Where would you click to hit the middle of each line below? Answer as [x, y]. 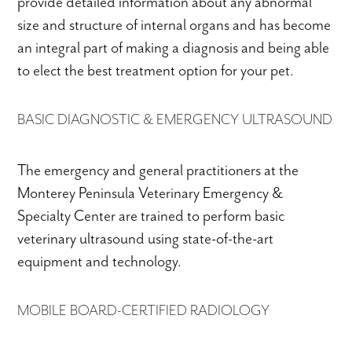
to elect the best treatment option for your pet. [156, 70]
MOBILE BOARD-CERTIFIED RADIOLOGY [144, 310]
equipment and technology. [100, 261]
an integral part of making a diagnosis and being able [174, 47]
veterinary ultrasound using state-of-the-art [146, 238]
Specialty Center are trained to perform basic [151, 215]
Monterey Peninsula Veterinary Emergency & [150, 192]
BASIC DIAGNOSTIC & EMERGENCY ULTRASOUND [175, 120]
